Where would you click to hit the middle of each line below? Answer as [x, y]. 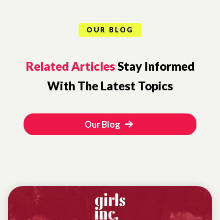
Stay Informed [154, 66]
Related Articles [70, 66]
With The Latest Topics [110, 86]
